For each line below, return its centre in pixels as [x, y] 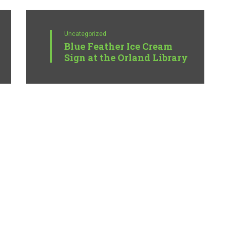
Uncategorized [85, 34]
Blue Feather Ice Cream [118, 46]
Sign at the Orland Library [126, 58]
